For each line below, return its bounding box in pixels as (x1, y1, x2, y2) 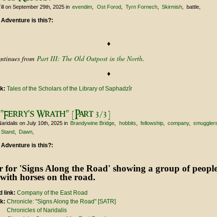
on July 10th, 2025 (18, 120, 64, 126)
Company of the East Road (17, 189, 88, 197)
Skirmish (162, 4, 183, 10)
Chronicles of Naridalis (7, 207, 67, 214)
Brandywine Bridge (70, 120, 115, 126)
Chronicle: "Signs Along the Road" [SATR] (7, 198, 116, 205)
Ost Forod (96, 4, 121, 10)
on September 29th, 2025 (4, 4, 66, 10)
